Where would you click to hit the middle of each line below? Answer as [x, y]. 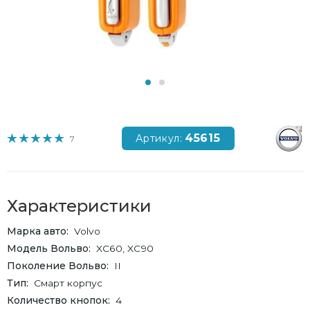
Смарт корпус [68, 283]
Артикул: [159, 138]
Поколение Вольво [57, 266]
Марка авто [37, 231]
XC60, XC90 [125, 248]
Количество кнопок [57, 300]
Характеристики [79, 206]
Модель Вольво [48, 248]
